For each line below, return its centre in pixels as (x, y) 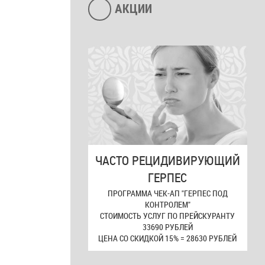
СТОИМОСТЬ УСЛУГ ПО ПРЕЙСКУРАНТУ (168, 216)
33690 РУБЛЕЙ (167, 227)
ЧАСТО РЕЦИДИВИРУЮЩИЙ (167, 161)
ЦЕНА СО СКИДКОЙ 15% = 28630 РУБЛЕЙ (168, 238)
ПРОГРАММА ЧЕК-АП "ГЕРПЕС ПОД (167, 193)
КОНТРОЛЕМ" (167, 205)
